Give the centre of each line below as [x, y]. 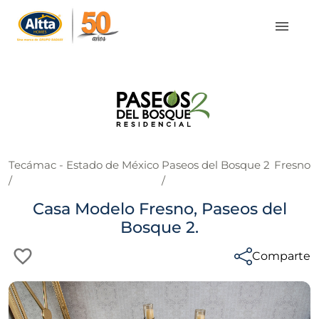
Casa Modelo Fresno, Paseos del [159, 209]
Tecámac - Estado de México [84, 165]
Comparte [281, 256]
